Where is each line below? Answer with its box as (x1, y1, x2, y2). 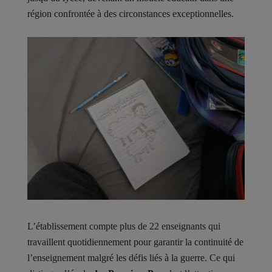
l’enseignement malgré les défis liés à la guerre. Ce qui (27, 253, 235, 263)
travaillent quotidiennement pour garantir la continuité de (27, 237, 243, 248)
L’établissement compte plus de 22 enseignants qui (27, 221, 220, 232)
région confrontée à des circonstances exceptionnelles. (27, 8, 234, 19)
